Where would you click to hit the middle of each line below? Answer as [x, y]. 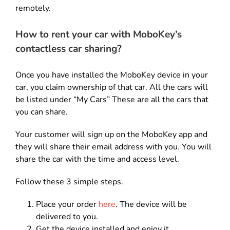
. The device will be [151, 205]
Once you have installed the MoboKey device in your [112, 75]
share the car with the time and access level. [97, 159]
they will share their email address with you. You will [113, 147]
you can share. [42, 112]
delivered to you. [67, 217]
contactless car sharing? [69, 49]
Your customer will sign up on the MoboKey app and [111, 135]
